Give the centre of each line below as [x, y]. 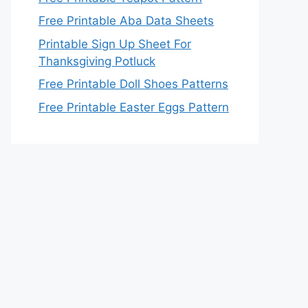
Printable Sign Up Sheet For [115, 44]
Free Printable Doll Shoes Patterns [133, 84]
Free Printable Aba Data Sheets [126, 21]
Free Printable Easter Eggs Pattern [134, 107]
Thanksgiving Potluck [97, 61]
